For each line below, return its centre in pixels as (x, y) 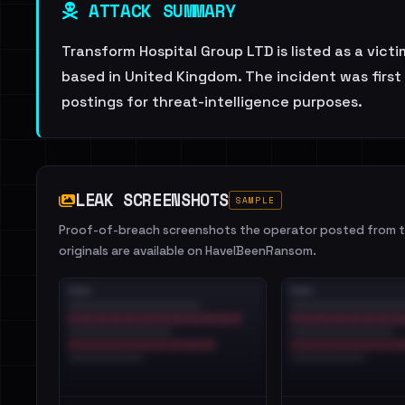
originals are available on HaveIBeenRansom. (188, 251)
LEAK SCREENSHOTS (152, 200)
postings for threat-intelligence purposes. (212, 102)
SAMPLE (255, 200)
